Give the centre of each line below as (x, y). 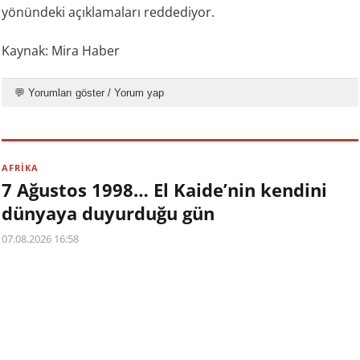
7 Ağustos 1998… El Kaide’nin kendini (165, 190)
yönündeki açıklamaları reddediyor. (110, 12)
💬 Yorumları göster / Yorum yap (90, 93)
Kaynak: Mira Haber (61, 51)
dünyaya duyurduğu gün (108, 213)
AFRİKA (20, 168)
